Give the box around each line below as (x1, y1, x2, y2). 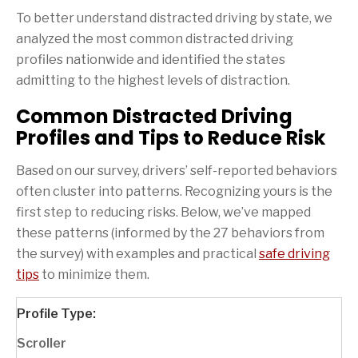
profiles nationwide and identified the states (16, 52, 285, 68)
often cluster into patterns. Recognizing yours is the (16, 184, 332, 200)
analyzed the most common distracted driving (16, 31, 293, 47)
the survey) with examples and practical (16, 246, 259, 262)
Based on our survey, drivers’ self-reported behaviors (16, 163, 337, 179)
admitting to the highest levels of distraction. (16, 73, 290, 89)
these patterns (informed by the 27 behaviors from (16, 225, 324, 241)
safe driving (259, 246, 330, 262)
